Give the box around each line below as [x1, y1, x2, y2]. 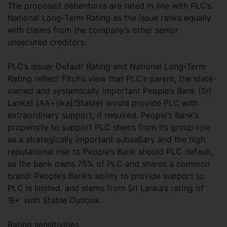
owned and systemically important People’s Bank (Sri [8, 86, 211, 96]
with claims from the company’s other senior [8, 25, 178, 35]
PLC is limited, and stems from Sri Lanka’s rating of [8, 183, 204, 193]
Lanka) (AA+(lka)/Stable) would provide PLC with [8, 98, 198, 108]
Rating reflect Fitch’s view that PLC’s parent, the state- [8, 73, 216, 84]
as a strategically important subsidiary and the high [8, 134, 205, 144]
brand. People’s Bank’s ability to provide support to [8, 171, 204, 181]
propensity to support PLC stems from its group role [8, 122, 211, 132]
